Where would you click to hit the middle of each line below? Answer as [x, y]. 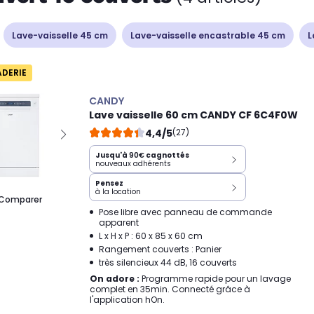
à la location [118, 192]
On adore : [115, 279]
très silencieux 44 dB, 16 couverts [168, 262]
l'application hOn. [127, 300]
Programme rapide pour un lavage [215, 279]
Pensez [109, 183]
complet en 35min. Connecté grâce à [170, 289]
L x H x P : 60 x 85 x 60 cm [151, 236]
